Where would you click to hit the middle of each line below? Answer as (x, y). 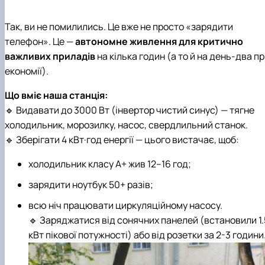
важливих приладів (50, 56)
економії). (27, 71)
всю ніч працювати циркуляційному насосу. (125, 206)
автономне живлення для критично (159, 41)
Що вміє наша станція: (56, 95)
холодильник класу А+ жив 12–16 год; (110, 164)
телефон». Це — (40, 41)
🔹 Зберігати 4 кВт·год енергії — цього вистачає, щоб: (122, 139)
